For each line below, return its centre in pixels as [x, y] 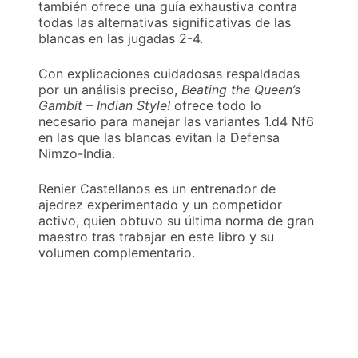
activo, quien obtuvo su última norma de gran [176, 221]
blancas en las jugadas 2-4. [121, 39]
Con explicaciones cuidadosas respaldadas [169, 74]
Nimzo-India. [77, 154]
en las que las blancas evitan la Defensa [159, 138]
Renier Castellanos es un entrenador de [157, 189]
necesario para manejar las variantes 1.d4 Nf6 [176, 122]
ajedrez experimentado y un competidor [160, 205]
